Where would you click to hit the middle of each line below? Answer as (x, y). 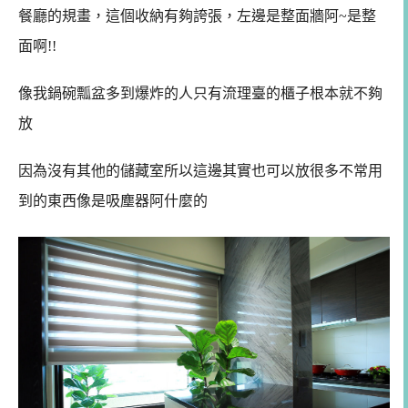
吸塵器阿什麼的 (157, 200)
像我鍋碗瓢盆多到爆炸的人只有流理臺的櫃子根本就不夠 (200, 94)
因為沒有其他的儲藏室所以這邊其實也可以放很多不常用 (200, 170)
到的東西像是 (62, 200)
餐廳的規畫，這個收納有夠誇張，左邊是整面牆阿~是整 (197, 16)
